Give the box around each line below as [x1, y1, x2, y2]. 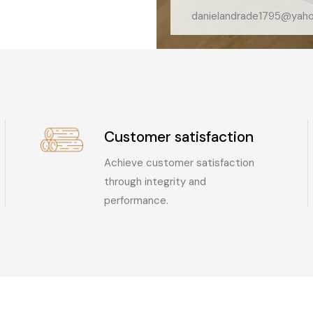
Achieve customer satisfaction [103, 155, 254, 170]
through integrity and [103, 174, 206, 189]
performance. [103, 193, 168, 208]
